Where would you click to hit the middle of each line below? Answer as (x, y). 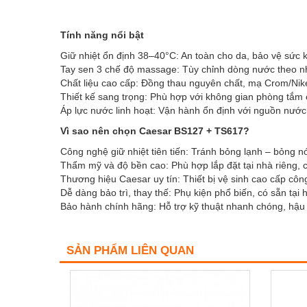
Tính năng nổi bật (102, 35)
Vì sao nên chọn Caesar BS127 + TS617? (155, 131)
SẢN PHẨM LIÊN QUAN (130, 251)
